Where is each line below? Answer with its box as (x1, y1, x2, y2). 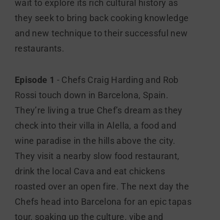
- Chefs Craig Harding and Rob (55, 75, 179, 85)
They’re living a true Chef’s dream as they (15, 106, 183, 116)
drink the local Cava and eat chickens (15, 166, 165, 177)
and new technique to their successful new (15, 28, 188, 39)
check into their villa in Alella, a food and (15, 121, 177, 131)
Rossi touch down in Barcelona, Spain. (15, 90, 168, 101)
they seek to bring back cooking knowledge (15, 13, 189, 24)
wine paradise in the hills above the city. (15, 136, 176, 146)
